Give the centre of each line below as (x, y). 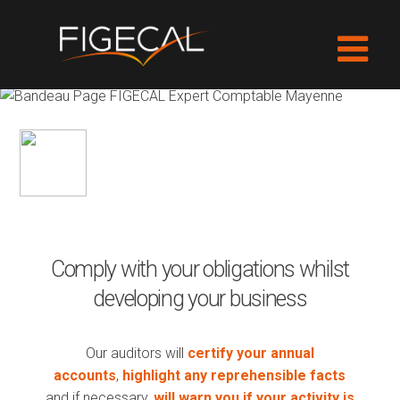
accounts (85, 376)
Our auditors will (136, 354)
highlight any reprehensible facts (233, 376)
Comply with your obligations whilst (200, 270)
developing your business (200, 299)
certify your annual (250, 354)
